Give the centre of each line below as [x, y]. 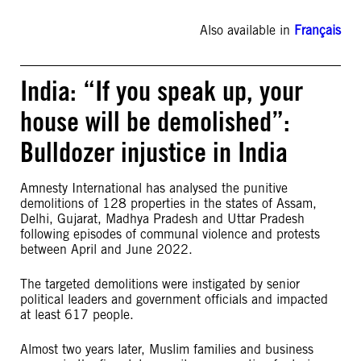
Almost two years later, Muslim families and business [167, 349]
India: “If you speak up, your [162, 91]
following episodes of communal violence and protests [170, 234]
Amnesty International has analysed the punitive [154, 188]
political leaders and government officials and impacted [174, 299]
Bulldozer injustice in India [154, 152]
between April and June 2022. [106, 249]
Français [317, 30]
